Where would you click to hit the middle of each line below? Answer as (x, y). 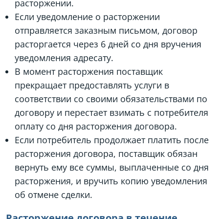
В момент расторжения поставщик (89, 71)
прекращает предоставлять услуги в (92, 85)
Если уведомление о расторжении (87, 16)
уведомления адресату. (64, 57)
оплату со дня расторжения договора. (96, 126)
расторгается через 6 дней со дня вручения (108, 44)
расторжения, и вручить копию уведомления (111, 181)
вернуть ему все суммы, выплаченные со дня (112, 167)
